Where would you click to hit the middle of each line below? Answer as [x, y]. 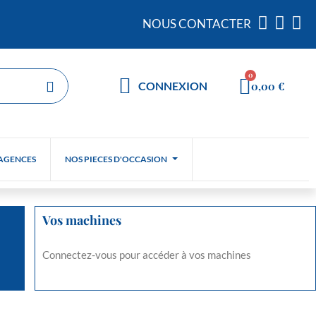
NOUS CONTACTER [197, 24]
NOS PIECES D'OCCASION [116, 159]
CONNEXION [172, 86]
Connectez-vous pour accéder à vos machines [146, 255]
